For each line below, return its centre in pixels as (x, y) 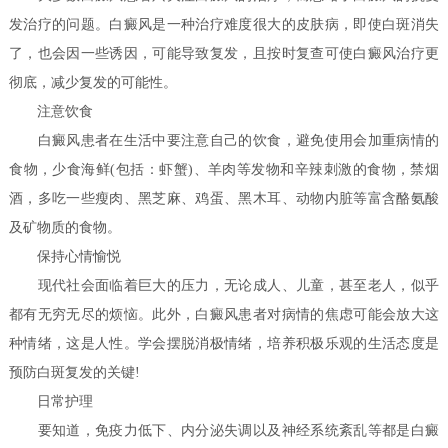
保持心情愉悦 (65, 257)
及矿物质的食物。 (65, 228)
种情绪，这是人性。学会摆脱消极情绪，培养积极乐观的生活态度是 (224, 344)
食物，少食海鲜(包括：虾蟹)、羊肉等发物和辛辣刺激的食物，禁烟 (224, 170)
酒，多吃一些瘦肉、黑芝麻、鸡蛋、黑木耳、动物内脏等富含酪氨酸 (224, 199)
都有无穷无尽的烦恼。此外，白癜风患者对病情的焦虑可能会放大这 (224, 315)
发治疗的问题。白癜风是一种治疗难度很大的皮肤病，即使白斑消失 (224, 25)
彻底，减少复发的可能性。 (93, 83)
